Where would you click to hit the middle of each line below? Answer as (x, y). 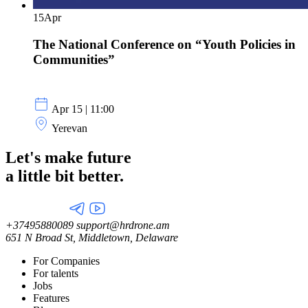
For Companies (66, 261)
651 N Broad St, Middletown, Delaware (92, 238)
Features (51, 298)
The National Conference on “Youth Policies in (164, 44)
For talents (56, 274)
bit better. (89, 176)
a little (30, 176)
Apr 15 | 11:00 (83, 109)
